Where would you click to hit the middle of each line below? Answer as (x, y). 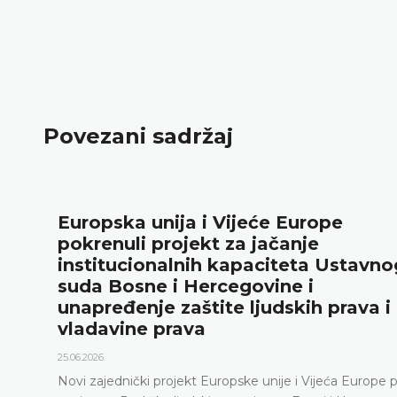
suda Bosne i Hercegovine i (185, 287)
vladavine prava (131, 329)
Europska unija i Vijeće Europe (200, 223)
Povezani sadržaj (138, 136)
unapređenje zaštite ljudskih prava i (224, 308)
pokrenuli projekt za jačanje (188, 244)
